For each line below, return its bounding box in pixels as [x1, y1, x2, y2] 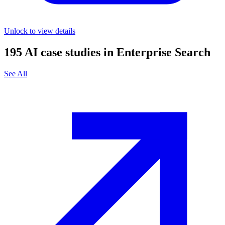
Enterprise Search [117, 46, 210, 59]
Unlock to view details [4, 27, 75, 36]
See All [4, 69, 27, 78]
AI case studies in [25, 46, 114, 59]
